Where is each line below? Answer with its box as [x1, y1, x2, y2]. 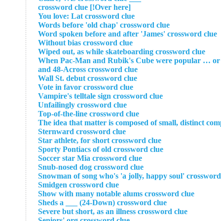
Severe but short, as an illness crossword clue [38, 207, 187, 216]
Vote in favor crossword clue [38, 83, 133, 91]
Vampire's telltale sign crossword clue [38, 92, 163, 100]
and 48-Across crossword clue [38, 65, 138, 74]
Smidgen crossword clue [38, 181, 119, 189]
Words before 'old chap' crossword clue [38, 21, 170, 29]
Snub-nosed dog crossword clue [38, 163, 144, 171]
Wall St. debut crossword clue [38, 74, 137, 82]
